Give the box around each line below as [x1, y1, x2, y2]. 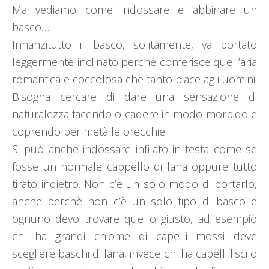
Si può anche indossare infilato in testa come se [12, 142, 257, 157]
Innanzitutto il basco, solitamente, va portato [12, 37, 257, 52]
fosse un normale [12, 159, 103, 174]
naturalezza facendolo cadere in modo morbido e [12, 107, 257, 122]
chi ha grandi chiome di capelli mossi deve [12, 229, 257, 244]
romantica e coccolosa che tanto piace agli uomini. [12, 72, 257, 87]
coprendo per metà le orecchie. [12, 124, 167, 139]
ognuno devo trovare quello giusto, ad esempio [12, 211, 257, 226]
